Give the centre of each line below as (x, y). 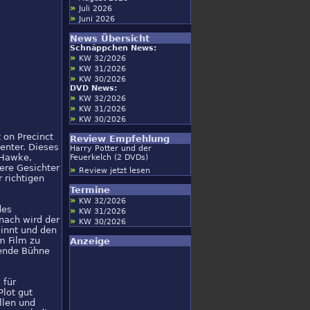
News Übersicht (110, 38)
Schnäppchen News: (113, 48)
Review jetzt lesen (115, 171)
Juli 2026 (95, 9)
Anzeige (90, 241)
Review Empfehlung (120, 139)
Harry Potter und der (111, 148)
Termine (90, 190)
